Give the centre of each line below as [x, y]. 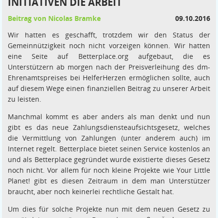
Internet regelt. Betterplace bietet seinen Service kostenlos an [109, 149]
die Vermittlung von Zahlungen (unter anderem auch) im [109, 138]
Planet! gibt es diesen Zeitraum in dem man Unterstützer [109, 181]
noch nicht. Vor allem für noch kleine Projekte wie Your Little [109, 170]
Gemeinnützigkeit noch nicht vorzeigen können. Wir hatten [109, 46]
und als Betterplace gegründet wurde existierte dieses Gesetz [109, 160]
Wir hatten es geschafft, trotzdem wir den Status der [109, 35]
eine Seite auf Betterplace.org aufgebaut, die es [109, 56]
